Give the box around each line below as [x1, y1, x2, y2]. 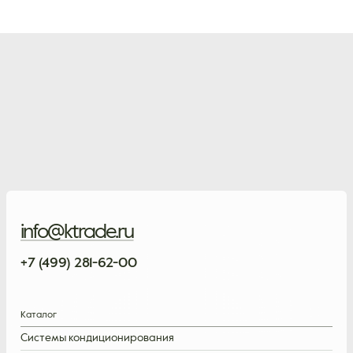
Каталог [20, 310, 57, 321]
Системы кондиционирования [20, 333, 174, 344]
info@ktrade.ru [20, 222, 134, 243]
